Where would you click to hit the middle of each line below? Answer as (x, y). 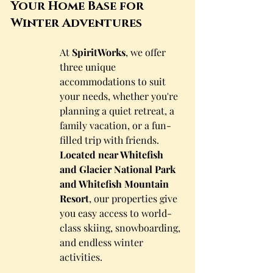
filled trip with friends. (111, 140)
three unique (89, 67)
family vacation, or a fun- (115, 125)
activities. (81, 257)
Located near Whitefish (113, 154)
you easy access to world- (116, 213)
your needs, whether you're (120, 96)
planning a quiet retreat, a (118, 111)
